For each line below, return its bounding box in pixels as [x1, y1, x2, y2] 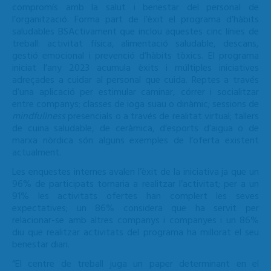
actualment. [12, 145, 61, 162]
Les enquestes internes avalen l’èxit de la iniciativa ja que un [12, 165, 259, 181]
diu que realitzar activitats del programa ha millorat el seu [12, 225, 259, 241]
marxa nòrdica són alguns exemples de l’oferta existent [12, 133, 259, 149]
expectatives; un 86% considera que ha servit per [12, 201, 259, 217]
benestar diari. [12, 237, 72, 253]
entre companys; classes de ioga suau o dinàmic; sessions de [12, 97, 259, 113]
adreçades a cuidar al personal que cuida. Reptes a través [12, 73, 259, 89]
